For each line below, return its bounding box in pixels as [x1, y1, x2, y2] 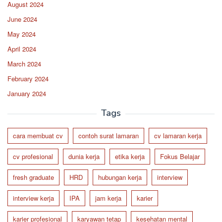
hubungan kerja [98, 172, 142, 182]
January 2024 [7, 88, 46, 98]
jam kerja [95, 193, 121, 203]
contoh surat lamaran [78, 130, 139, 140]
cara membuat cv [13, 130, 63, 140]
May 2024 [7, 29, 36, 39]
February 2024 [7, 73, 49, 83]
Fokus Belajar [160, 151, 200, 161]
